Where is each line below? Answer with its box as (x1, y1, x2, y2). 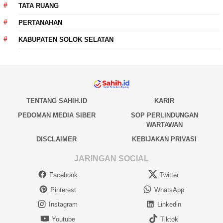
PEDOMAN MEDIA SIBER (17, 111, 96, 119)
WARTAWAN (146, 120, 183, 128)
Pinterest (50, 186, 76, 194)
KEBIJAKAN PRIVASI (132, 135, 197, 143)
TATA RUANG (18, 2, 59, 10)
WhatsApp (154, 186, 184, 194)
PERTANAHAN (18, 19, 62, 27)
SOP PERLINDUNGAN (130, 111, 198, 119)
